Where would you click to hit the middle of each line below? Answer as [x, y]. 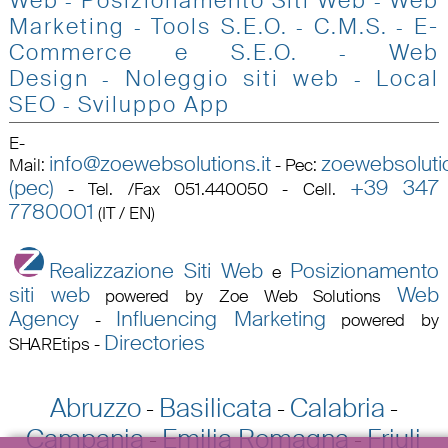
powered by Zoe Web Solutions [243, 295]
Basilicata [215, 408]
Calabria [337, 408]
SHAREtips [51, 343]
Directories [154, 342]
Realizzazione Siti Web [155, 270]
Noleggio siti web [232, 79]
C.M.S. [350, 27]
